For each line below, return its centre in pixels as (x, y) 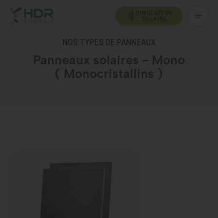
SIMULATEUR (154, 13)
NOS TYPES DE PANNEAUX (109, 42)
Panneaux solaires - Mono (109, 60)
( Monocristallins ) (109, 73)
